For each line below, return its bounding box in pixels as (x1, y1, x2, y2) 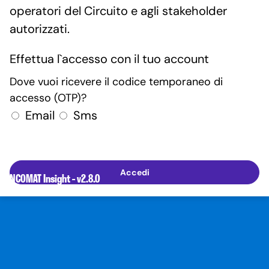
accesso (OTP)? (10, 91, 86, 105)
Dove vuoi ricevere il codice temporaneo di (10, 74, 223, 89)
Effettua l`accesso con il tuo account (10, 51, 209, 67)
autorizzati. (10, 21, 70, 37)
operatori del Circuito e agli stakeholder (10, 3, 227, 19)
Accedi (119, 166, 150, 178)
